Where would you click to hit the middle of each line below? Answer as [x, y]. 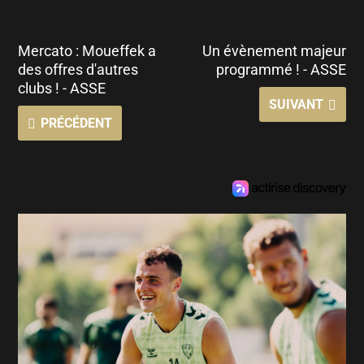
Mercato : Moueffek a [87, 50]
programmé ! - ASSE [281, 69]
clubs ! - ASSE [62, 88]
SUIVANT [296, 104]
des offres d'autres [78, 69]
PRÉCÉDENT [77, 123]
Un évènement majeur [274, 50]
